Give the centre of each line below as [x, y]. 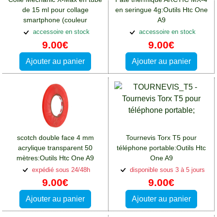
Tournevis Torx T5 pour [161, 137]
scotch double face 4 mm [55, 137]
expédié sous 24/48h [60, 170]
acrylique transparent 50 [55, 147]
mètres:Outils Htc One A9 [55, 158]
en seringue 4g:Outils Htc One [161, 9]
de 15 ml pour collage [55, 9]
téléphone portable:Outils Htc [161, 147]
